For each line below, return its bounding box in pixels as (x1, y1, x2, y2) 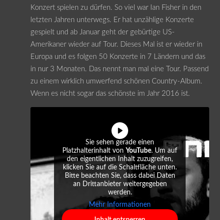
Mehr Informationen (89, 201, 151, 208)
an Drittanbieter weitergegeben (73, 180, 167, 188)
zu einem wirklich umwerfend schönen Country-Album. (30, 77, 202, 85)
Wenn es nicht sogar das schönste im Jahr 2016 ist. (30, 89, 190, 97)
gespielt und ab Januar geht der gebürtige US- (30, 28, 175, 36)
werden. (108, 189, 132, 196)
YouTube (126, 147, 151, 154)
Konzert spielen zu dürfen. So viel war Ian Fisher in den (30, 3, 201, 11)
